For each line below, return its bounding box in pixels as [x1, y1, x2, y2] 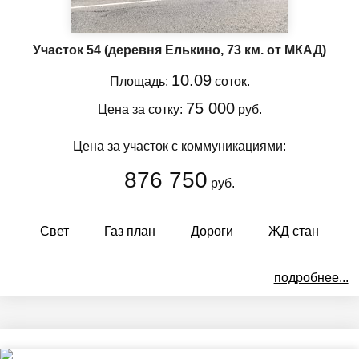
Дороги [191, 224, 233, 238]
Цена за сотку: [97, 102, 186, 116]
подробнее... [273, 270, 349, 284]
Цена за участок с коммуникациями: [73, 139, 286, 153]
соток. [211, 74, 250, 88]
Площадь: [109, 74, 171, 88]
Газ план [104, 224, 155, 238]
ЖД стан [268, 224, 319, 238]
